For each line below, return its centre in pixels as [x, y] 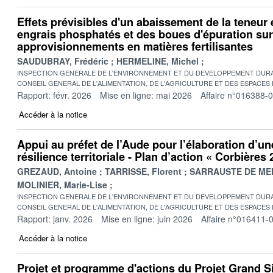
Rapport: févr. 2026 [54, 95]
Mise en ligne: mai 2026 [146, 95]
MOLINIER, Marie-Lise [62, 184]
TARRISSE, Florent [143, 171]
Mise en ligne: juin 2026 [147, 218]
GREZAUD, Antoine [57, 171]
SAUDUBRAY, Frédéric [63, 61]
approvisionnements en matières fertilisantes [135, 46]
